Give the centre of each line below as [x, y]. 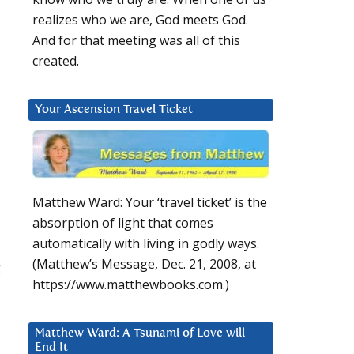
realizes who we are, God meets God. [140, 20]
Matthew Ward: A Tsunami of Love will [140, 333]
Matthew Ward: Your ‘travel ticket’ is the [150, 203]
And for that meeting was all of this [136, 41]
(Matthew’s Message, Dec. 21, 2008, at [144, 264]
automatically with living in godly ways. [146, 244]
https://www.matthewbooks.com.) [131, 285]
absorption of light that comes [123, 223]
